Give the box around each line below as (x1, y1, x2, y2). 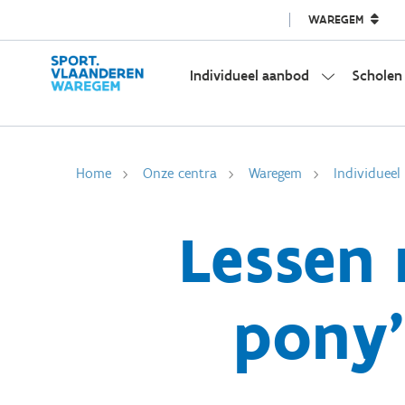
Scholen (352, 67, 402, 84)
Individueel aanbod (189, 67, 309, 84)
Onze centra (143, 165, 217, 182)
